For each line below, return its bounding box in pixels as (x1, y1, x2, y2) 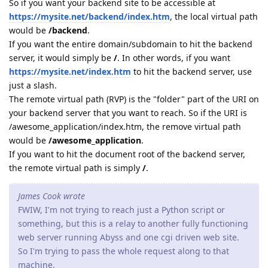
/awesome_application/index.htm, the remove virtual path (9, 120, 241, 132)
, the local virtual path (170, 10, 258, 22)
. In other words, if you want (117, 51, 230, 63)
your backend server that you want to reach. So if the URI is (9, 106, 247, 118)
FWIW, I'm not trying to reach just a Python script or (18, 203, 225, 215)
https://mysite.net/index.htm (9, 65, 131, 77)
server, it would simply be (9, 51, 114, 63)
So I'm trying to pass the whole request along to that (18, 245, 229, 257)
